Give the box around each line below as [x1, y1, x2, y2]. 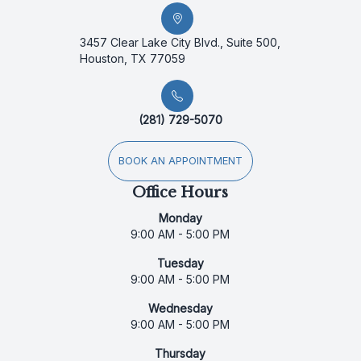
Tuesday [156, 255, 204, 270]
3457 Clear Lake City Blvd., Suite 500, [80, 35, 281, 49]
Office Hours [132, 183, 229, 201]
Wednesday [147, 301, 213, 315]
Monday [158, 210, 202, 225]
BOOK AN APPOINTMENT [118, 154, 243, 167]
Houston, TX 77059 [80, 51, 186, 65]
